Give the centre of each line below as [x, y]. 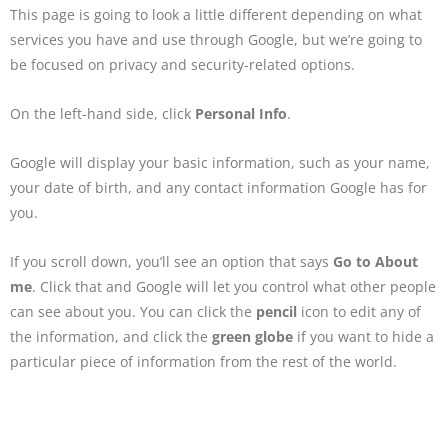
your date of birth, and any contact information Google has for [218, 188]
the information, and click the [111, 337]
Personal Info [241, 114]
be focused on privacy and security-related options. [182, 65]
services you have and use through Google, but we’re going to [216, 40]
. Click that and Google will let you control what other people [234, 287]
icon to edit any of [359, 312]
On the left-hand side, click [102, 114]
